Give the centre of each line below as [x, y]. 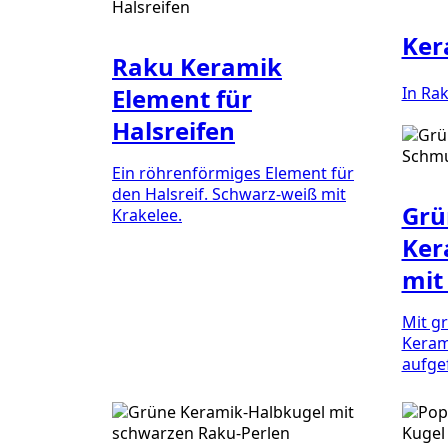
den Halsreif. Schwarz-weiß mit [229, 193]
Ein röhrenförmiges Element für [233, 172]
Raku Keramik [197, 66]
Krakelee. [147, 214]
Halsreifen [173, 130]
